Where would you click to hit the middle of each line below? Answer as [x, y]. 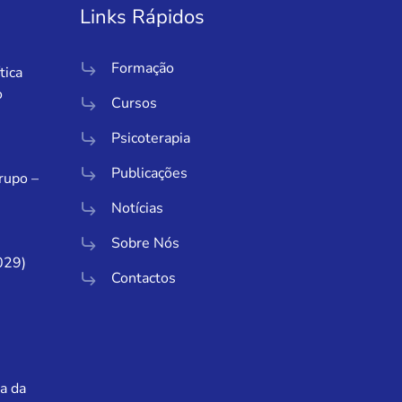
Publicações [149, 174]
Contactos [143, 279]
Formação [142, 69]
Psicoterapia [150, 139]
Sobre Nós [145, 244]
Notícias [137, 209]
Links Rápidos [142, 17]
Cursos [134, 104]
